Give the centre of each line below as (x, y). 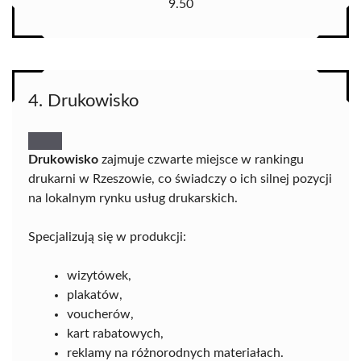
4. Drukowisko (83, 101)
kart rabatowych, (115, 334)
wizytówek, (99, 276)
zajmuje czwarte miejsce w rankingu (201, 160)
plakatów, (95, 295)
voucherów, (100, 315)
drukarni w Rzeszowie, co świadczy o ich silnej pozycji (180, 179)
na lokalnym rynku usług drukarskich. (133, 199)
